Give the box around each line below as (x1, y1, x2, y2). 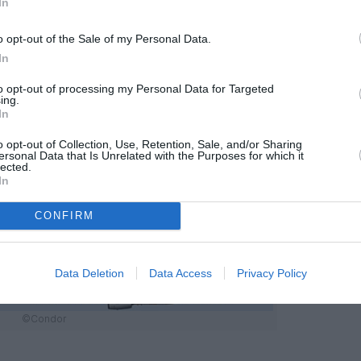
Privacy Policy (236, 266, 307, 280)
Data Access (148, 266, 212, 280)
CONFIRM (34, 210, 94, 222)
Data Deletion (54, 266, 124, 280)
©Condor (21, 312, 66, 325)
